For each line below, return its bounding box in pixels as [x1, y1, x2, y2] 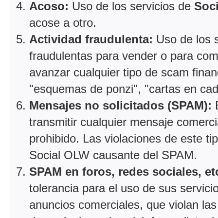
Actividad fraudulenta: [29, 32, 153, 46]
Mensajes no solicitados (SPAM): [29, 98, 212, 112]
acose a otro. [29, 16, 96, 29]
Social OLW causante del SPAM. [29, 148, 197, 162]
